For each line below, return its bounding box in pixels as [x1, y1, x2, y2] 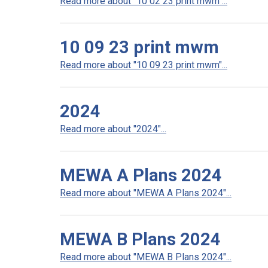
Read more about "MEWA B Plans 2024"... [60, 251, 232, 263]
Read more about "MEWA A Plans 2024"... [60, 187, 232, 199]
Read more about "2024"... [60, 123, 166, 135]
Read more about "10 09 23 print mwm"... [60, 59, 227, 71]
